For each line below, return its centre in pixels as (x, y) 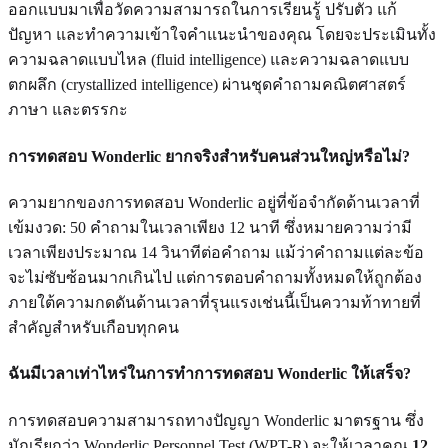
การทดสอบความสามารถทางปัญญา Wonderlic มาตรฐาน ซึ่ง (216, 420)
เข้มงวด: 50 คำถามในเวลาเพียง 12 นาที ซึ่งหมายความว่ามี (210, 227)
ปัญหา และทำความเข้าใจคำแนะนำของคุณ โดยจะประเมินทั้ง (222, 35)
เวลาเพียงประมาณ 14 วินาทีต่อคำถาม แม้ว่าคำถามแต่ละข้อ (216, 252)
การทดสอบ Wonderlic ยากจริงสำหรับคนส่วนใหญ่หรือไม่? (209, 156)
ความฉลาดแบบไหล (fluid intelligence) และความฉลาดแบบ (208, 60)
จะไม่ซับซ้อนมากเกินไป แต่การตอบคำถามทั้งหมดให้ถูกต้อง (215, 277)
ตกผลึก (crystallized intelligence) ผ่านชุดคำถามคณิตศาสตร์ (207, 85)
